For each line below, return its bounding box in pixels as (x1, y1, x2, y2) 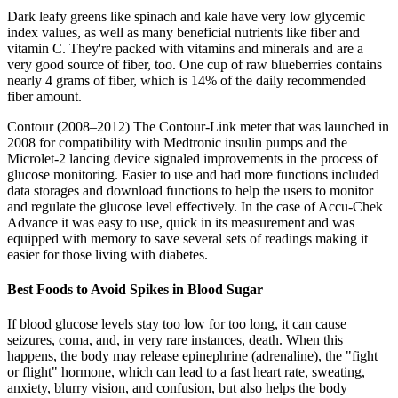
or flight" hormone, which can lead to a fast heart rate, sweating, (7, 364, 365, 380)
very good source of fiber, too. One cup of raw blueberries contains (7, 56, 382, 72)
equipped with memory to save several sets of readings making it (7, 230, 368, 246)
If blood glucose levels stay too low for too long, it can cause (7, 316, 346, 332)
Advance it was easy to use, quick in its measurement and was (7, 214, 354, 230)
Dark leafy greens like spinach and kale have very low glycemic (7, 8, 365, 24)
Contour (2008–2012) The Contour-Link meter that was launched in (7, 118, 389, 134)
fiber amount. (7, 88, 82, 104)
